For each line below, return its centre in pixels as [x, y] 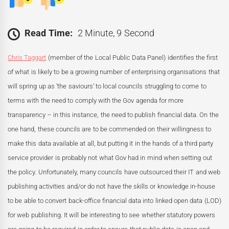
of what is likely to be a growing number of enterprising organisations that [114, 72]
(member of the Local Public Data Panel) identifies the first [132, 58]
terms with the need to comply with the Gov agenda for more [96, 101]
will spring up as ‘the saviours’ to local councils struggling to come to [107, 86]
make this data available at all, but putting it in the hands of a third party [111, 144]
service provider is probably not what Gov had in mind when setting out [110, 158]
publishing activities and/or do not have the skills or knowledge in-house [111, 187]
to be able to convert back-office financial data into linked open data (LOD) [114, 201]
